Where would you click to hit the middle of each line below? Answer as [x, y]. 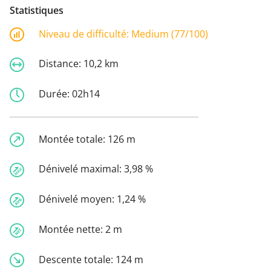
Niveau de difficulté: [85, 34]
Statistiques [37, 10]
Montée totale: [73, 139]
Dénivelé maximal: [81, 169]
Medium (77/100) [170, 34]
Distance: [61, 64]
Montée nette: [72, 229]
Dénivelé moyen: [78, 199]
